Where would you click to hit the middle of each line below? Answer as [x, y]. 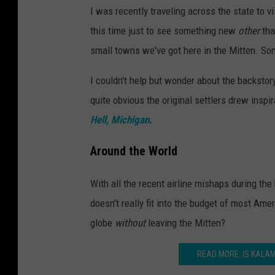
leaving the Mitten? [185, 223]
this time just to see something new [164, 30]
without [130, 223]
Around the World [134, 151]
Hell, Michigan [120, 119]
